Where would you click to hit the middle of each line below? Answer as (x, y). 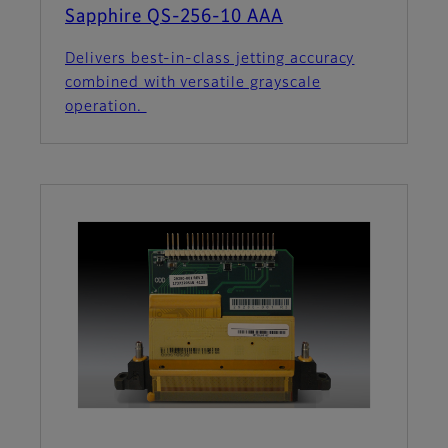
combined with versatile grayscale (193, 83)
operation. (106, 107)
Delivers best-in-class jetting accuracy (210, 59)
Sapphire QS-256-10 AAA (174, 17)
